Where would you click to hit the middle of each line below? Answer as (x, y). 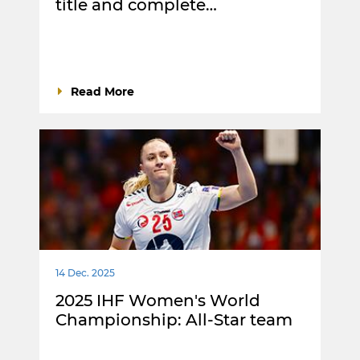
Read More (102, 92)
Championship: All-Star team (174, 320)
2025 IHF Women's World (158, 301)
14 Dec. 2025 (85, 273)
